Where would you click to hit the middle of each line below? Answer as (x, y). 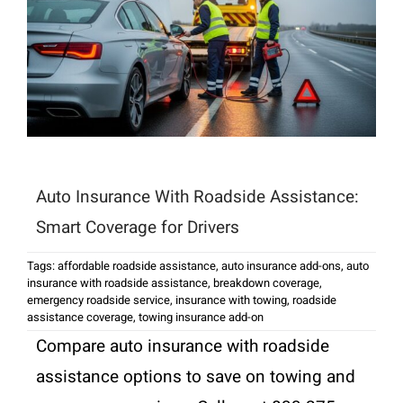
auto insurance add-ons (281, 266)
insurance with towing (231, 300)
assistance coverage (80, 318)
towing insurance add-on (201, 318)
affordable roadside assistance (136, 266)
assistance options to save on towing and (195, 377)
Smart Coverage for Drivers (137, 228)
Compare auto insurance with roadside (182, 347)
